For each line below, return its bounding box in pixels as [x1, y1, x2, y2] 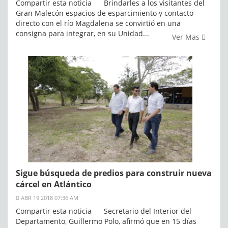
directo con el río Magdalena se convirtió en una [16, 18, 181, 28]
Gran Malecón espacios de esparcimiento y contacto [16, 8, 193, 18]
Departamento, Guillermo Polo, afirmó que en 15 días [16, 216, 196, 226]
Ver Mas [172, 32, 202, 42]
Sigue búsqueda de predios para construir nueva [16, 167, 212, 179]
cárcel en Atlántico [16, 178, 92, 190]
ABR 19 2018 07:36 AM [19, 193, 78, 202]
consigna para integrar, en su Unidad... [16, 28, 149, 39]
